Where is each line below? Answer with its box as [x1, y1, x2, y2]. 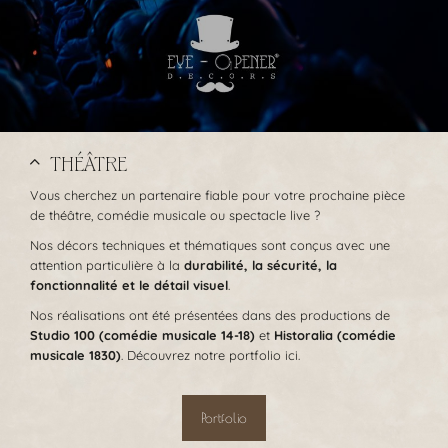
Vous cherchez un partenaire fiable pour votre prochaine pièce [30, 187, 405, 204]
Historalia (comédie [274, 327, 396, 344]
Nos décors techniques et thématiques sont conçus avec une [30, 237, 390, 254]
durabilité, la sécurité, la [184, 257, 337, 274]
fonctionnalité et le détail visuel [30, 277, 228, 294]
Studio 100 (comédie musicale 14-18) [30, 327, 255, 344]
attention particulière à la [30, 257, 184, 274]
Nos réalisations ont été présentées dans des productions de [30, 307, 390, 324]
